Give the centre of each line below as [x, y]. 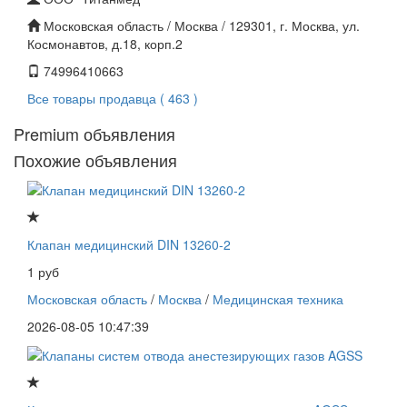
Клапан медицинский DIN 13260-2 [129, 244]
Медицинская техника [278, 298]
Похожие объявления [95, 160]
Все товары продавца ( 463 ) [113, 99]
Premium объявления [94, 134]
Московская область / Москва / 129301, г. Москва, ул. [200, 26]
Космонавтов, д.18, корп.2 [105, 44]
